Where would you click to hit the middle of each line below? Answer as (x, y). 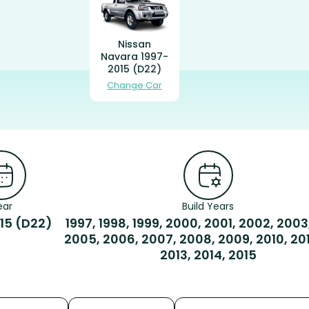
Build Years (208, 206)
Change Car (134, 85)
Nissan (134, 44)
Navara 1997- (134, 56)
